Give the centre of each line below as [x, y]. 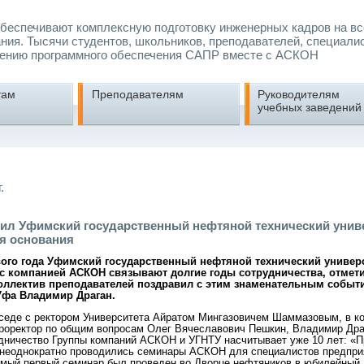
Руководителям [299, 94]
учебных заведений [310, 107]
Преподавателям [137, 94]
